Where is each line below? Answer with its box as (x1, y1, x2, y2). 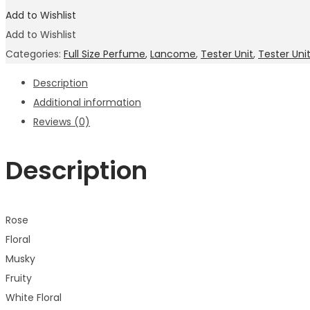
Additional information (33, 95, 141, 110)
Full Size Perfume (64, 47, 145, 62)
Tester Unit (201, 47, 253, 62)
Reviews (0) (33, 115, 90, 129)
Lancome (150, 47, 196, 62)
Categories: (6, 47, 64, 62)
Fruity (6, 271, 32, 285)
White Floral (6, 291, 62, 304)
